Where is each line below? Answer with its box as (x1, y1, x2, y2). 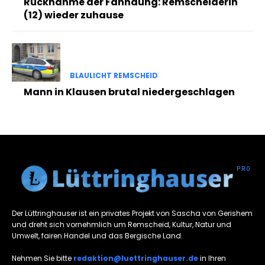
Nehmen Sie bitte (12, 253, 73, 264)
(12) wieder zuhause (24, 8, 124, 22)
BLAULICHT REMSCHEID (69, 70, 158, 81)
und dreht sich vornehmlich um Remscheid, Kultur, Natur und (12, 219, 231, 230)
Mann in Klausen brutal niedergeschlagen (24, 85, 235, 99)
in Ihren (198, 253, 226, 264)
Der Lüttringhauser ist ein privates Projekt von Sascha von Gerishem (12, 208, 253, 219)
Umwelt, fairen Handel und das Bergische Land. (12, 231, 183, 241)
